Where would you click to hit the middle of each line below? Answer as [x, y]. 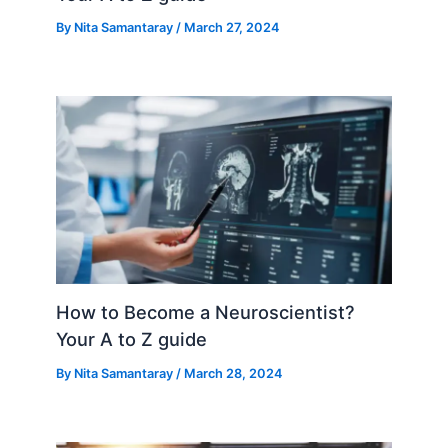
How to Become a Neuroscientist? [206, 312]
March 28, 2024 [233, 373]
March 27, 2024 [232, 28]
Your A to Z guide [132, 339]
